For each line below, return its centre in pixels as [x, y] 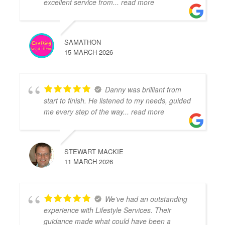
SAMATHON [83, 42]
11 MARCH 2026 [89, 161]
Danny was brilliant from [143, 89]
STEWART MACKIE [94, 151]
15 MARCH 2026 [89, 52]
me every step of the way [84, 111]
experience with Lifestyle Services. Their [108, 210]
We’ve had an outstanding [146, 199]
